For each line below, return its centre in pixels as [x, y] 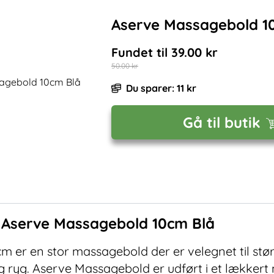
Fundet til [141, 52]
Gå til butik [221, 122]
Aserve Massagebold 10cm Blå [108, 223]
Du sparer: [151, 88]
